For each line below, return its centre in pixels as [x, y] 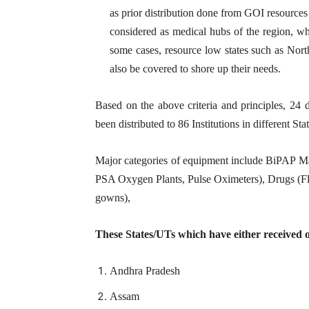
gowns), [113, 198]
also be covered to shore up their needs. [195, 69]
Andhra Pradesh [145, 271]
